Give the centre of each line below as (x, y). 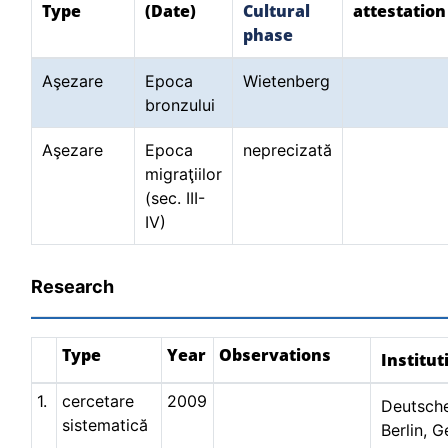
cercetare (98, 401)
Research (72, 286)
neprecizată (287, 150)
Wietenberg (286, 81)
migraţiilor (183, 174)
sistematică (105, 425)
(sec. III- (175, 198)
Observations (275, 355)
